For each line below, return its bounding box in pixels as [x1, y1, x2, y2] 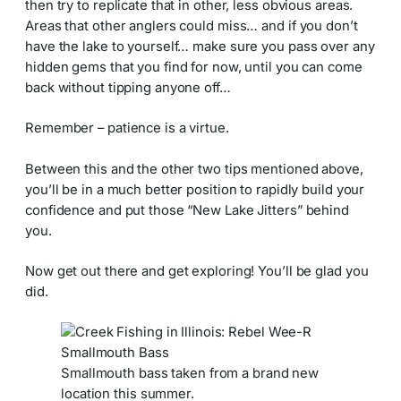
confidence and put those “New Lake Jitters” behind [25, 201, 349, 218]
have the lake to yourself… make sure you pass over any [25, 38, 375, 55]
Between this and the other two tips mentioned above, [25, 160, 363, 177]
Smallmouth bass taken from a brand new [61, 365, 320, 382]
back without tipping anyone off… [25, 80, 231, 96]
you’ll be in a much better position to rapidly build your [25, 181, 365, 198]
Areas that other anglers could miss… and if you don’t [25, 18, 358, 34]
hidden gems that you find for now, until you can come [25, 59, 363, 75]
